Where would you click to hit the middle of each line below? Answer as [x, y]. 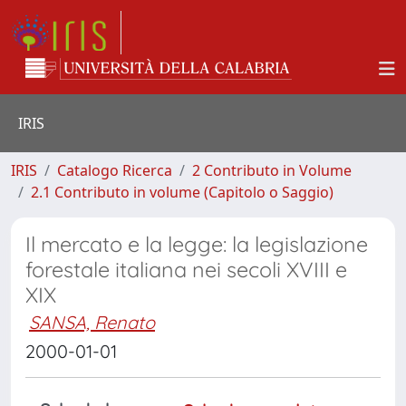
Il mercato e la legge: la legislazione [197, 244]
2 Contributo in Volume [272, 170]
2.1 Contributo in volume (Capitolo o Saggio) [182, 192]
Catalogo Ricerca [115, 170]
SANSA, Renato [92, 322]
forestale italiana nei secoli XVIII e [186, 270]
